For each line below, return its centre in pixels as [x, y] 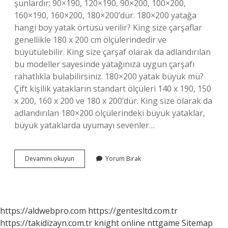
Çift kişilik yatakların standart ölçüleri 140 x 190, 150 [113, 89]
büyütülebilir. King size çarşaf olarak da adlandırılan [112, 52]
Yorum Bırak [123, 159]
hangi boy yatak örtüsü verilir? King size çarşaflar [108, 27]
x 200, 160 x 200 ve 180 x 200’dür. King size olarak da [113, 101]
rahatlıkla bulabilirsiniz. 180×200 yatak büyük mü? [109, 76]
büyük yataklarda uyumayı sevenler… [84, 125]
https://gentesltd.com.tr [133, 211]
